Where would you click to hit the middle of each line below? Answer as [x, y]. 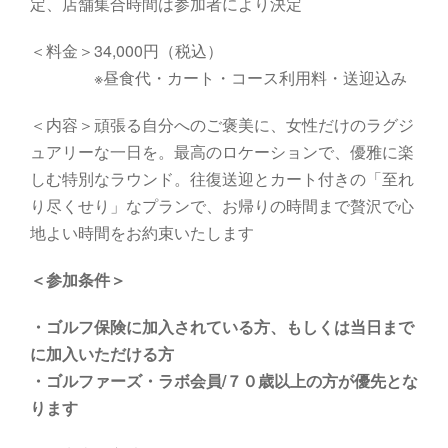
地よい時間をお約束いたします [142, 233]
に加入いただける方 [102, 354]
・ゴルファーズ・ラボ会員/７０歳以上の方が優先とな [224, 381]
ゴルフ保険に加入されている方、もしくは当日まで [230, 327]
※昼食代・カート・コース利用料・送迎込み [218, 78]
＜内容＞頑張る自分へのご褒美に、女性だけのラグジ [222, 125]
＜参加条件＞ [78, 280]
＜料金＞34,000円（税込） [126, 51]
